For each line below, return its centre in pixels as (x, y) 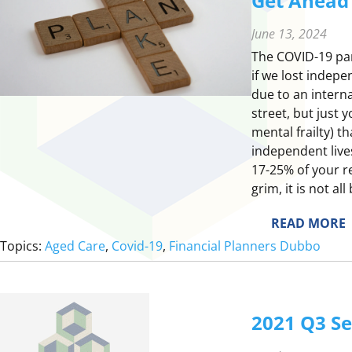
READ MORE (308, 223)
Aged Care (75, 246)
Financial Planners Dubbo (245, 246)
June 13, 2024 (289, 33)
